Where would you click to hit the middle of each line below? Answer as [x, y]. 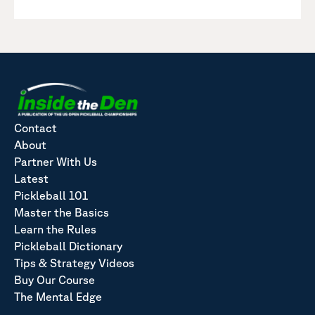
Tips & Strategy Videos [74, 263]
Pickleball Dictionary [68, 246]
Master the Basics [62, 212]
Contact [36, 128]
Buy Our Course [54, 279]
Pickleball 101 [51, 195]
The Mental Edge [58, 296]
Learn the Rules [55, 229]
